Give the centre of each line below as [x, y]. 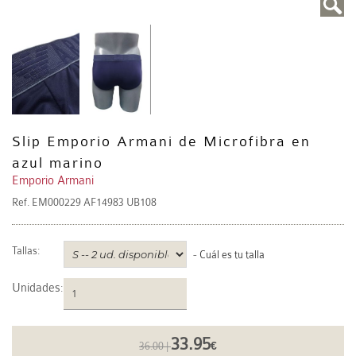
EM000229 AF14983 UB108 [94, 203]
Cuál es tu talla [232, 255]
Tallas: [26, 251]
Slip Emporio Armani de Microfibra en [161, 142]
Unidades [36, 288]
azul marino [58, 163]
